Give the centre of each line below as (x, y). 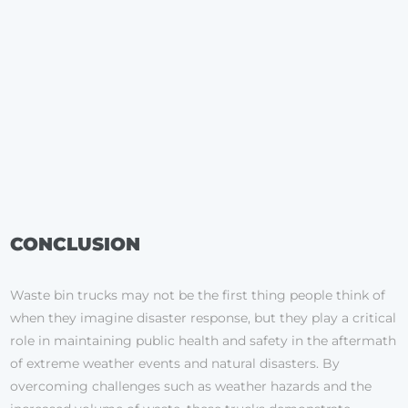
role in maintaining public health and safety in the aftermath (204, 341)
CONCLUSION (76, 245)
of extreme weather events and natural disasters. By (175, 364)
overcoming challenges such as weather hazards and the (191, 387)
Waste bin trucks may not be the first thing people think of (198, 296)
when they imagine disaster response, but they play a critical (204, 318)
